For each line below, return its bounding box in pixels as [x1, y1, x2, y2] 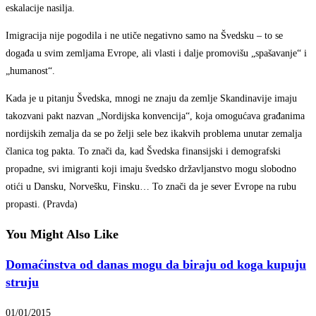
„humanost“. [6, 66, 55, 77]
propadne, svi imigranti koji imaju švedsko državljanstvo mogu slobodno [6, 164, 296, 175]
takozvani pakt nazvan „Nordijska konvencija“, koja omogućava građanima [6, 111, 305, 122]
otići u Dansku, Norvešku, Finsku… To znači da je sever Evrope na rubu [6, 181, 296, 193]
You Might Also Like [6, 227, 119, 242]
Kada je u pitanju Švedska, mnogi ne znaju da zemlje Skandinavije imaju [6, 93, 297, 104]
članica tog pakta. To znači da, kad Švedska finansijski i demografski [6, 146, 281, 157]
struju [6, 275, 39, 290]
